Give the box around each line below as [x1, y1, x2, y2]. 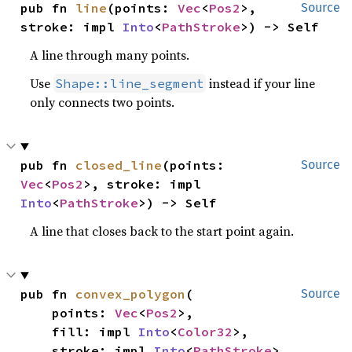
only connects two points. [30, 93, 175, 112]
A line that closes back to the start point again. [30, 222, 295, 240]
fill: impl [52, 324, 139, 340]
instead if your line [206, 75, 316, 93]
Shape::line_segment [55, 75, 205, 92]
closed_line [75, 157, 163, 174]
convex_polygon [75, 286, 186, 302]
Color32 [178, 324, 233, 340]
